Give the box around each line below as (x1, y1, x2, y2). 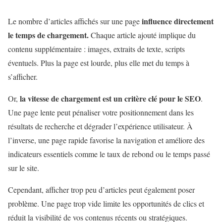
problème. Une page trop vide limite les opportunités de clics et (8, 198, 204, 209)
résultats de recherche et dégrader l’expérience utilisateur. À (8, 120, 193, 131)
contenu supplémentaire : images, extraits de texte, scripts (8, 43, 185, 54)
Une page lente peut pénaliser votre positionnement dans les (8, 107, 194, 117)
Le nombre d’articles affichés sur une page (8, 15, 142, 26)
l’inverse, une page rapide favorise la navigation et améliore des (8, 134, 205, 145)
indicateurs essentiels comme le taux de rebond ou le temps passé (8, 148, 210, 159)
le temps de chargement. (8, 29, 91, 41)
